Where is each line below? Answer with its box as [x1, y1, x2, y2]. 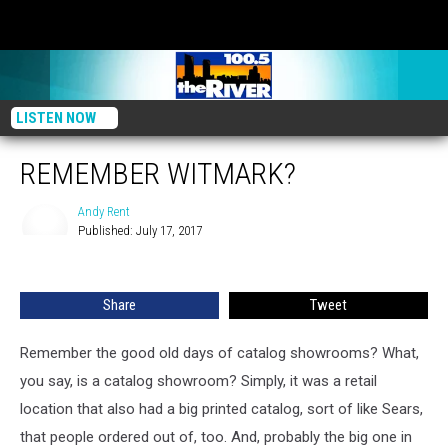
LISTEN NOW [16, 109, 96, 127]
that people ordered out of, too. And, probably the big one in [20, 428, 412, 446]
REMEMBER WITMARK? [20, 156, 296, 191]
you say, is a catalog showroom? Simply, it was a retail [20, 372, 377, 390]
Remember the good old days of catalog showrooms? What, [20, 344, 419, 362]
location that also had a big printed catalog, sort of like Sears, [20, 400, 423, 418]
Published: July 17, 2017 [78, 223, 202, 238]
